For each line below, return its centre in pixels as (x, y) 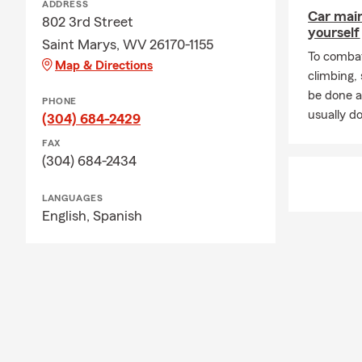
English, (67, 215)
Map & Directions (104, 65)
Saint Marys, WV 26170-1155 (128, 44)
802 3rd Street (88, 21)
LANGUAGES (73, 198)
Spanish (118, 215)
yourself (334, 32)
